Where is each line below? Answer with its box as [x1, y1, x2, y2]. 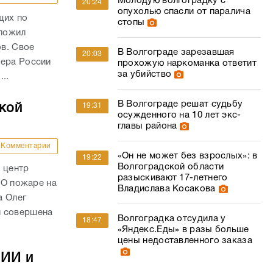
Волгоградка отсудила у [117, 214, 226, 223]
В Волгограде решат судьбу [117, 100, 243, 108]
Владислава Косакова [117, 185, 216, 193]
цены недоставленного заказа [117, 236, 252, 245]
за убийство [117, 70, 172, 79]
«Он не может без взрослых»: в [117, 152, 258, 160]
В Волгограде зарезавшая [117, 48, 235, 57]
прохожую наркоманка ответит [117, 59, 257, 68]
